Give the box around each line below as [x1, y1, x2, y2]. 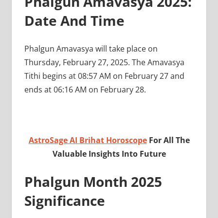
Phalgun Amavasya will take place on [24, 43, 158, 54]
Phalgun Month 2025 [24, 172, 162, 191]
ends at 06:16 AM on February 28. [24, 84, 146, 95]
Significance [24, 191, 109, 210]
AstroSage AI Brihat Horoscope [28, 134, 147, 145]
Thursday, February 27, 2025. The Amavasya [24, 56, 184, 68]
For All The [146, 134, 190, 145]
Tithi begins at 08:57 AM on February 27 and [24, 70, 184, 81]
